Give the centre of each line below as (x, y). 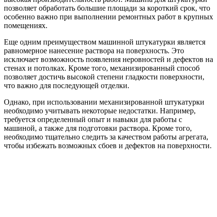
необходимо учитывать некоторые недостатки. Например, (100, 111)
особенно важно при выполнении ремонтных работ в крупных (108, 17)
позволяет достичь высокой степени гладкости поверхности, (104, 77)
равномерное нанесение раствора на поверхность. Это (94, 51)
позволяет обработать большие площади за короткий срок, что (107, 8)
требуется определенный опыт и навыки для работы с (93, 120)
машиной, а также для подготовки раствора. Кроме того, (98, 128)
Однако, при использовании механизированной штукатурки (104, 102)
